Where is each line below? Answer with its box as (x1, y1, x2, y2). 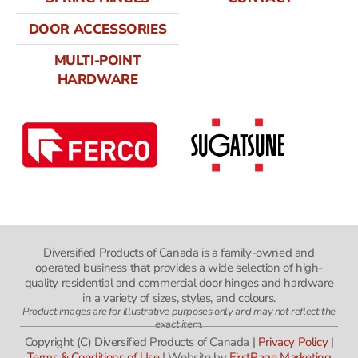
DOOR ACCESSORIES (28, 19, 167, 38)
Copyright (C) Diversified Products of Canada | (24, 334, 258, 351)
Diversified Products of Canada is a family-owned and (43, 244, 315, 261)
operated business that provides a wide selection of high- (34, 259, 324, 276)
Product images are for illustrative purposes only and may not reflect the (22, 304, 336, 320)
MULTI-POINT (54, 50, 141, 70)
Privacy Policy (257, 334, 328, 351)
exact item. (155, 317, 203, 332)
